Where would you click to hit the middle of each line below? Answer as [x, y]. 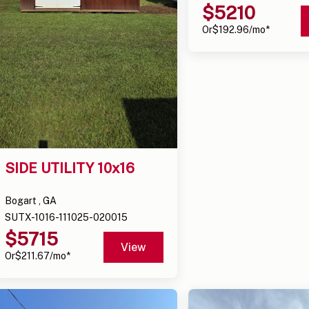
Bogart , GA [31, 200]
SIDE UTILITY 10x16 [70, 168]
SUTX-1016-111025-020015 [67, 217]
